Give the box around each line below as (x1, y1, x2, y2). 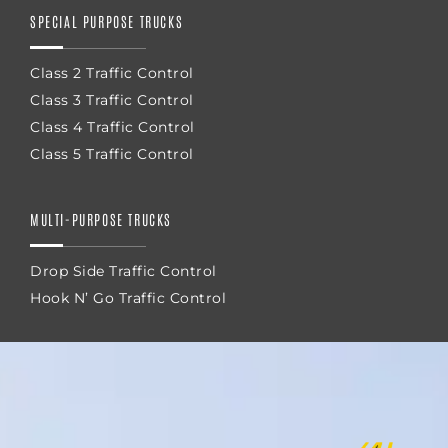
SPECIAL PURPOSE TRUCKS (30, 11, 184, 30)
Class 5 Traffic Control (30, 144, 194, 163)
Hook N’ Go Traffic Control (30, 288, 226, 307)
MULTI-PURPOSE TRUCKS (30, 209, 172, 228)
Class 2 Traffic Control (30, 63, 194, 82)
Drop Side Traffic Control (30, 261, 217, 280)
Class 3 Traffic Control (30, 90, 194, 109)
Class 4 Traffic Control (30, 117, 195, 136)
